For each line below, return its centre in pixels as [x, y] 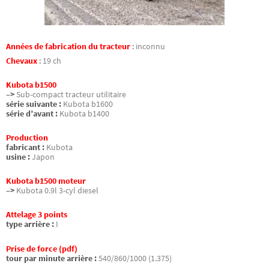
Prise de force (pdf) [42, 249]
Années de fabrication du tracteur [68, 46]
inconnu [150, 46]
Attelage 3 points [37, 215]
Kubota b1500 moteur [46, 181]
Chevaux [23, 61]
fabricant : [25, 148]
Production [27, 138]
